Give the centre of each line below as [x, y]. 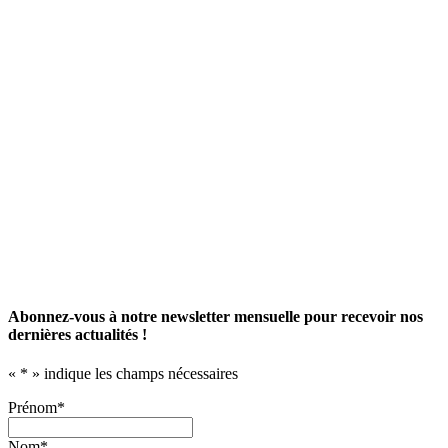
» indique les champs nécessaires [133, 374]
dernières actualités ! [77, 335]
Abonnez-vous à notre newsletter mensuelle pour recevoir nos [215, 317]
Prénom [32, 408]
